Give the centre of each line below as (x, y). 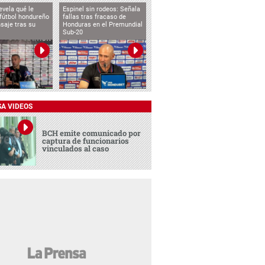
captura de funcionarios (86, 141)
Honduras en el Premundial (102, 25)
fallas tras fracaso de (94, 17)
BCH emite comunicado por (92, 133)
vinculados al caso (76, 149)
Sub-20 (72, 33)
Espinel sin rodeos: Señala (101, 9)
